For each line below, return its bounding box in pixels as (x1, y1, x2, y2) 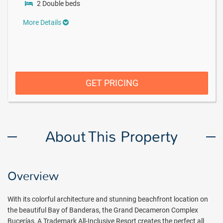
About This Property (45, 127, 178, 146)
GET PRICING (85, 78, 138, 88)
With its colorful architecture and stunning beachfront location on (7, 195, 208, 203)
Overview (7, 169, 59, 184)
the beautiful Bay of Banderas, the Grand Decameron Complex (7, 206, 198, 214)
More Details (23, 18, 63, 26)
